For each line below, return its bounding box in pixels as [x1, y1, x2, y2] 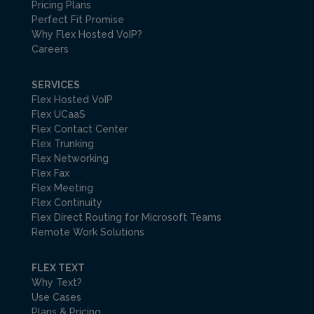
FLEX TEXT [31, 262, 85, 274]
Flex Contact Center [31, 123, 128, 135]
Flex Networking [31, 153, 109, 165]
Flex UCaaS [31, 109, 86, 121]
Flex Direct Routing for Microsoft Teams [31, 212, 221, 224]
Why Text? [31, 277, 82, 289]
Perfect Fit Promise [31, 14, 124, 26]
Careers [31, 43, 69, 55]
